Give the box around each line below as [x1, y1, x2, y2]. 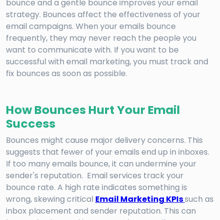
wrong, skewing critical [6, 193, 95, 205]
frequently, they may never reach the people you [6, 32, 196, 44]
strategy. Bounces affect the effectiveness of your [6, 8, 200, 20]
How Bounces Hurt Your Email [6, 101, 180, 118]
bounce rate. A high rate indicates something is [6, 181, 187, 193]
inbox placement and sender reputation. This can [6, 205, 196, 217]
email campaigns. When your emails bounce [6, 20, 176, 32]
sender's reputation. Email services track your [6, 169, 184, 181]
